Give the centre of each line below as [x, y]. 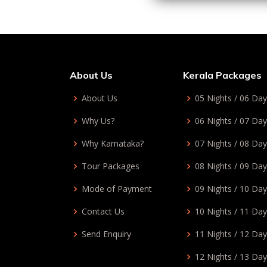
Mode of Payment [117, 189]
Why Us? [98, 121]
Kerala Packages [222, 75]
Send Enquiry [106, 234]
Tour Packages [111, 166]
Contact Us [103, 211]
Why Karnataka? [113, 143]
